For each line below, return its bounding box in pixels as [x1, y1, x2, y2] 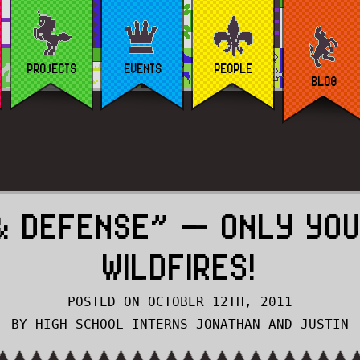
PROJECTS [27, 61, 77, 76]
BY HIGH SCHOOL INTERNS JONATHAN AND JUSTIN [11, 317, 349, 332]
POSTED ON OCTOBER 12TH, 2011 [67, 294, 292, 309]
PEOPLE [215, 61, 253, 76]
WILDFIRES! [103, 246, 257, 287]
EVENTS [124, 61, 162, 76]
